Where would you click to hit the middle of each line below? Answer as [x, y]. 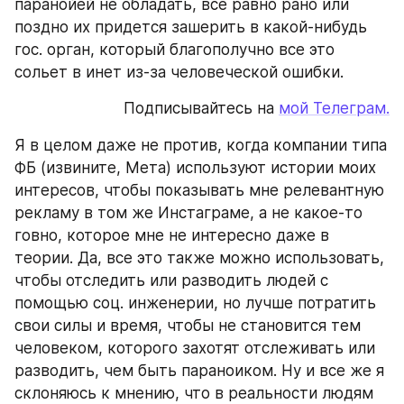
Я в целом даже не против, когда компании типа [201, 145]
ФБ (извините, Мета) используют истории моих [195, 167]
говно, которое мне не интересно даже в [172, 235]
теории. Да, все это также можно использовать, [199, 257]
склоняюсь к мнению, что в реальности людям [194, 393]
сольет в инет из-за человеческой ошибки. [179, 72]
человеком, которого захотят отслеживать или [195, 348]
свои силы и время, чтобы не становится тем [188, 325]
